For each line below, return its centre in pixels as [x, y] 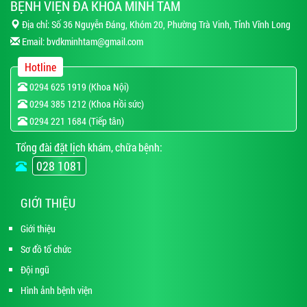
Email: [33, 42]
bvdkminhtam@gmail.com [95, 42]
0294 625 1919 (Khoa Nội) [78, 87]
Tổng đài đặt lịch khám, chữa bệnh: [89, 147]
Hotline [40, 67]
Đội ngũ [35, 270]
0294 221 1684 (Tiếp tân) [76, 121]
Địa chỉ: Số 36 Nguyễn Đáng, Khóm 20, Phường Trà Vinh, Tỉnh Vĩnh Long [155, 25]
